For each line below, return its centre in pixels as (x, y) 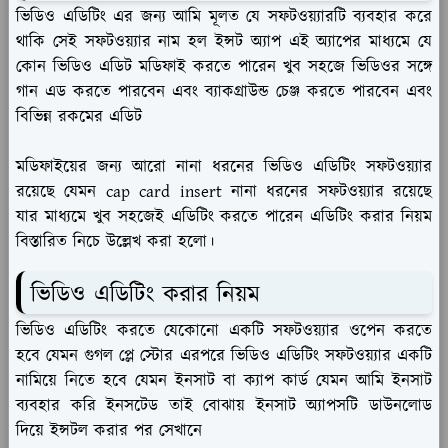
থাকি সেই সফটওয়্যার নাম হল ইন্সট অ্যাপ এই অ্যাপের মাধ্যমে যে (224, 42)
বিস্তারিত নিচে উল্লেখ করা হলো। (115, 242)
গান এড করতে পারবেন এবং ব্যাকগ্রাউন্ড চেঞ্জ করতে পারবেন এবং (224, 92)
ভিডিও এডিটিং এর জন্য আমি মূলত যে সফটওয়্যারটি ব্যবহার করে (224, 17)
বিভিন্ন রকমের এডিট (79, 117)
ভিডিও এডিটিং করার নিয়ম (145, 295)
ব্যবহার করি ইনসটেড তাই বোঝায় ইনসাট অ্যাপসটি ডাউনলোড (224, 406)
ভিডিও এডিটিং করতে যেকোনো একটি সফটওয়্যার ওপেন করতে (224, 331)
